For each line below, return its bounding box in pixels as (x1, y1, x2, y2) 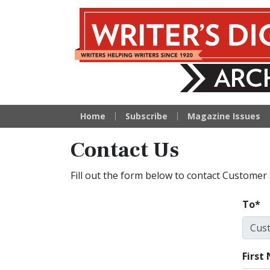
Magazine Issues (187, 110, 260, 122)
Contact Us (71, 136, 179, 164)
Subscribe (125, 110, 168, 122)
